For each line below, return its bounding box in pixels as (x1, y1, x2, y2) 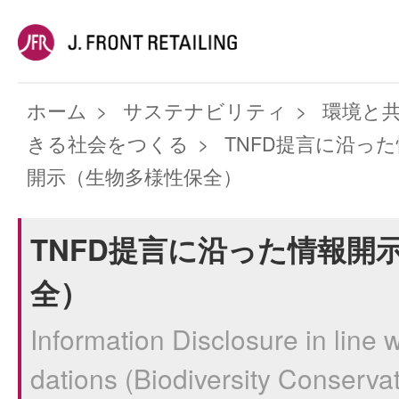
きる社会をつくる (27, 129, 189, 157)
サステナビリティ (123, 96, 287, 124)
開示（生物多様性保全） (27, 162, 242, 190)
